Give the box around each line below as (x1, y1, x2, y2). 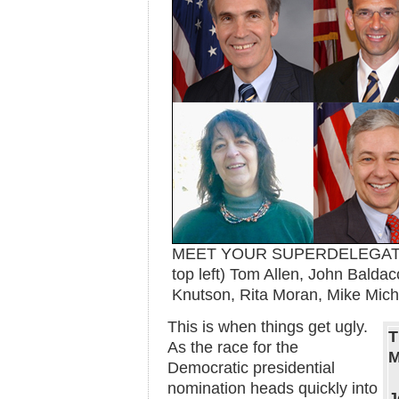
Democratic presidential (167, 359, 335, 377)
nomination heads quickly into (167, 379, 378, 397)
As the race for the (167, 338, 298, 356)
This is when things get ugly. (167, 318, 368, 336)
